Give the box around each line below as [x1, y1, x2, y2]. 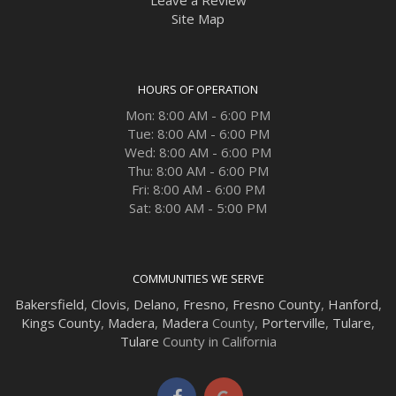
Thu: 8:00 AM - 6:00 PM [127, 161, 269, 179]
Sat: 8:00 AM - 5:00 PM [129, 198, 267, 217]
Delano [133, 294, 176, 313]
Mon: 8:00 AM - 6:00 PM [126, 105, 270, 124]
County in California [158, 331, 277, 350]
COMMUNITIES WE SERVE [132, 270, 264, 286]
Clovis [90, 294, 126, 313]
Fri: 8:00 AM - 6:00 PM [131, 179, 265, 198]
